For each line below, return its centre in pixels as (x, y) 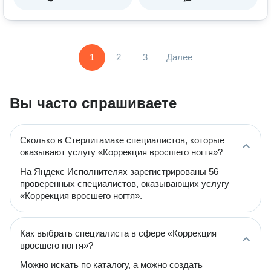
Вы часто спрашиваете (93, 103)
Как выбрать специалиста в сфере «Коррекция (118, 233)
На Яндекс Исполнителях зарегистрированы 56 (119, 171)
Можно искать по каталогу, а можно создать (111, 265)
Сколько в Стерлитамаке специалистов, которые (122, 140)
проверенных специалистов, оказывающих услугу (125, 184)
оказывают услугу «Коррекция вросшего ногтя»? (121, 152)
